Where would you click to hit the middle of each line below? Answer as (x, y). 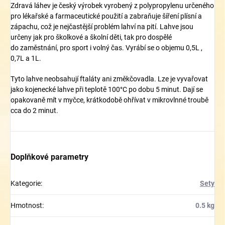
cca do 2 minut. (34, 111)
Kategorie (26, 184)
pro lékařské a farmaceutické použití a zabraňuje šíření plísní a (106, 16)
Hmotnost (26, 206)
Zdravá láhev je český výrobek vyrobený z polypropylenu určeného (112, 6)
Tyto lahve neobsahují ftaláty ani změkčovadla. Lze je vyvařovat (109, 79)
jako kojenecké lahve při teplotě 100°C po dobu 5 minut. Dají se (107, 90)
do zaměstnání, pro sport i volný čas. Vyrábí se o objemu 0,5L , (106, 48)
